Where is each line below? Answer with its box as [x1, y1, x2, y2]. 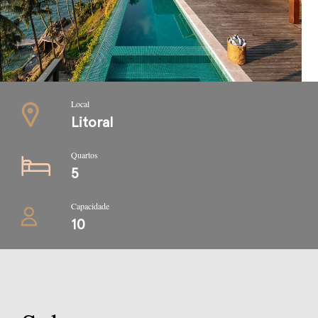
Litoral [71, 113, 113, 131]
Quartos [71, 148, 98, 160]
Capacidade [71, 199, 109, 212]
